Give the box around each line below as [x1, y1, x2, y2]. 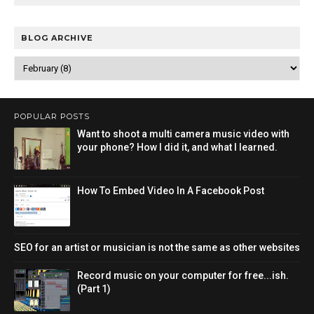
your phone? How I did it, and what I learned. [77, 142, 278, 153]
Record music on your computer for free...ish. [77, 270, 289, 281]
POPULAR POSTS [14, 111, 90, 121]
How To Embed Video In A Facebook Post [77, 185, 264, 196]
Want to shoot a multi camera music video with [77, 128, 289, 139]
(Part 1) [77, 283, 111, 294]
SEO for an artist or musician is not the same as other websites [14, 242, 300, 253]
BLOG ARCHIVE [21, 33, 93, 43]
